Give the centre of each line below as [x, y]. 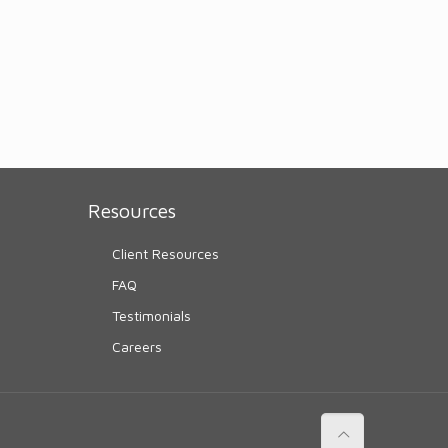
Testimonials [152, 316]
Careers [137, 347]
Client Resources [166, 254]
